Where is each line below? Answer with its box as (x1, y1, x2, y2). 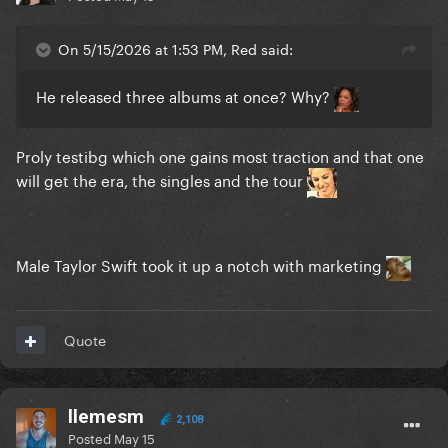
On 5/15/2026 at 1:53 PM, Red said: (58, 37, 293, 60)
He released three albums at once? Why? (36, 83, 334, 108)
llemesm (68, 405, 144, 429)
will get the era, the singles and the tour (16, 166, 307, 191)
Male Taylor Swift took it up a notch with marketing (16, 252, 386, 277)
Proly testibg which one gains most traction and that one (16, 142, 424, 167)
